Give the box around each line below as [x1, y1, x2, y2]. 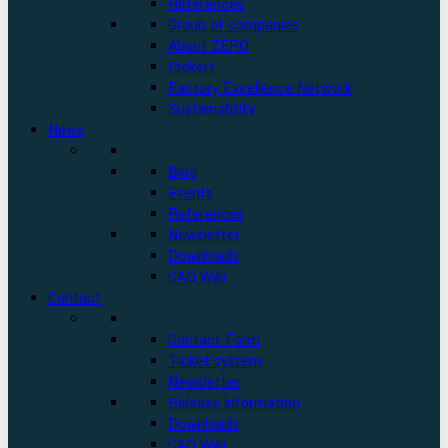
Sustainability [168, 99, 255, 120]
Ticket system [168, 351, 262, 372]
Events [168, 183, 213, 204]
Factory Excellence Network [168, 78, 352, 99]
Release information [168, 393, 300, 414]
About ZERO [168, 36, 249, 57]
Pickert [168, 57, 215, 78]
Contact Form [168, 330, 260, 351]
